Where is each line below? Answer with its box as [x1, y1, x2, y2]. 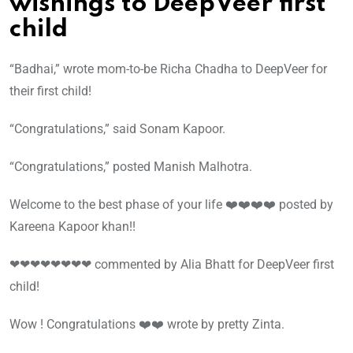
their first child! [9, 83, 91, 98]
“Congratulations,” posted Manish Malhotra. [9, 158, 252, 174]
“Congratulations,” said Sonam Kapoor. [9, 121, 225, 136]
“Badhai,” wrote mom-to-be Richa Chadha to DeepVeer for [9, 61, 327, 76]
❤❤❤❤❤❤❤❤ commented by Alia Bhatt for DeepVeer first [9, 256, 334, 272]
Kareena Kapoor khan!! [9, 218, 136, 234]
